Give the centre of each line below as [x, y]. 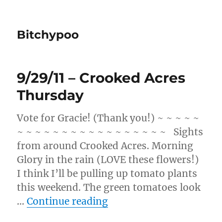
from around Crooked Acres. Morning [105, 146]
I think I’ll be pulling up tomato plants [107, 173]
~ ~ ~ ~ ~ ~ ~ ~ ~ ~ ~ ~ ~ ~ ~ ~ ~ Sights [110, 132]
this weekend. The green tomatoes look [109, 187]
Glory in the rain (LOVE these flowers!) [108, 160]
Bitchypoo [48, 35]
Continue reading [68, 201]
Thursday [51, 95]
